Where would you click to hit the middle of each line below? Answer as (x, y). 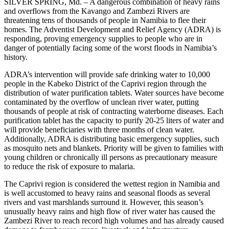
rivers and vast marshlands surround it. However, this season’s (104, 202)
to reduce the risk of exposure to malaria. (70, 167)
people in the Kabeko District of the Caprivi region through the (105, 84)
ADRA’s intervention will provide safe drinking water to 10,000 (107, 75)
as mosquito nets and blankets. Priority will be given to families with (114, 148)
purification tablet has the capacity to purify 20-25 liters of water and (114, 121)
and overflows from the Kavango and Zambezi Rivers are (97, 11)
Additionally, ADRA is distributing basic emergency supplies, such (112, 139)
